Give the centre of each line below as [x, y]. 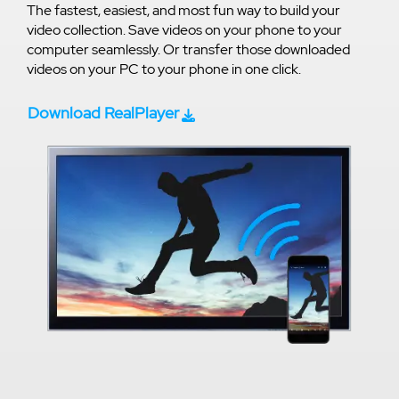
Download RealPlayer [103, 112]
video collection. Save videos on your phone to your [184, 29]
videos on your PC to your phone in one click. [164, 69]
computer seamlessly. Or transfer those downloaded [188, 49]
